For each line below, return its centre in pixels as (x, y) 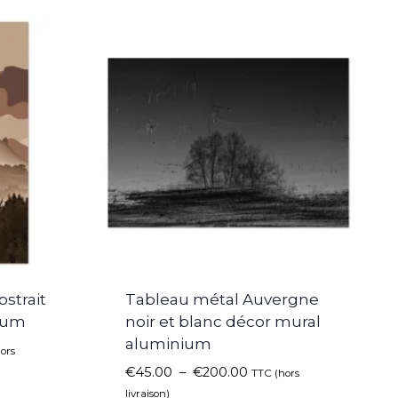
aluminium (168, 343)
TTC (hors (275, 373)
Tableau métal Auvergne (222, 299)
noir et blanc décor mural (223, 321)
